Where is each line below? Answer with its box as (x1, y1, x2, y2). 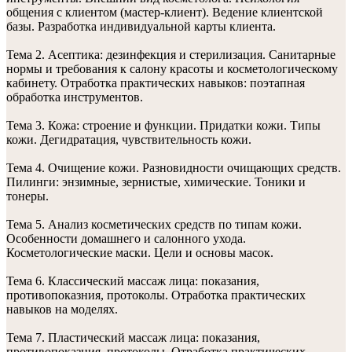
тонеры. (6, 189, 49, 203)
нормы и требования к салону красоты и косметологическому (6, 62, 338, 75)
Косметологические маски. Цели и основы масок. (6, 246, 273, 259)
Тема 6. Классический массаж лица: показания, (6, 274, 259, 288)
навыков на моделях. (6, 302, 118, 316)
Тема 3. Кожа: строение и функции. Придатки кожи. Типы (6, 119, 321, 132)
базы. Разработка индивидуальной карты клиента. (6, 20, 276, 33)
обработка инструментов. (6, 90, 143, 104)
